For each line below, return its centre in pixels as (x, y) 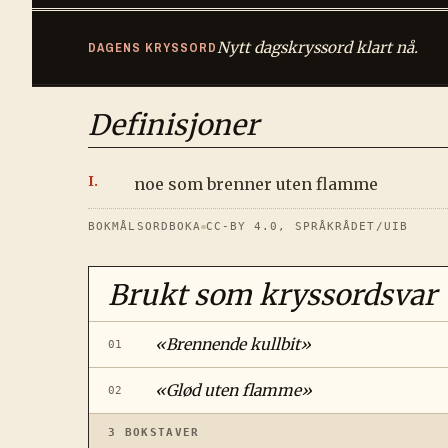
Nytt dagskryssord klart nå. (317, 48)
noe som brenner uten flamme (255, 184)
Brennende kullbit (232, 345)
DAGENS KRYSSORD (152, 48)
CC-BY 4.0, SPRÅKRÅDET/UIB (306, 227)
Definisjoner (173, 125)
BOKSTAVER (158, 432)
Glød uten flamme (233, 391)
